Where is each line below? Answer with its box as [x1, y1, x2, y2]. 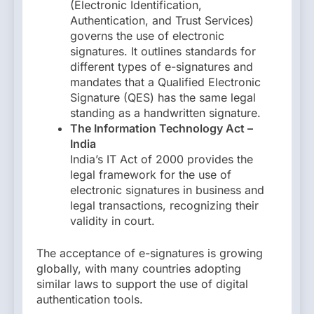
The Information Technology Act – [70, 121, 253, 136]
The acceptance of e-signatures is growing [36, 246, 263, 261]
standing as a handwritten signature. [70, 106, 261, 121]
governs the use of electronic [70, 29, 224, 43]
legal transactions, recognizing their [70, 198, 259, 213]
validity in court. [70, 214, 155, 228]
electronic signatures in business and [70, 183, 264, 198]
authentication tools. [36, 292, 143, 307]
